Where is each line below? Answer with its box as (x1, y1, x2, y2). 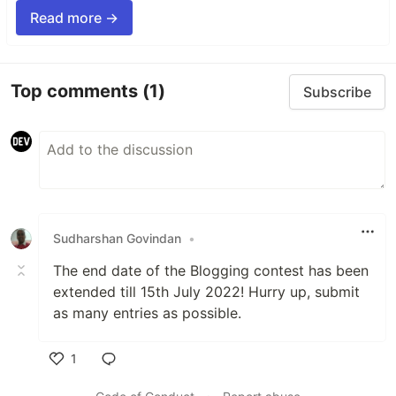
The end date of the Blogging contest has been (53, 261, 369, 279)
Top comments (11, 80, 142, 103)
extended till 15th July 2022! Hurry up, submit (53, 282, 360, 301)
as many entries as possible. (53, 303, 241, 322)
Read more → (30, 8, 118, 27)
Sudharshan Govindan (53, 231, 181, 247)
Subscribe (303, 82, 371, 101)
